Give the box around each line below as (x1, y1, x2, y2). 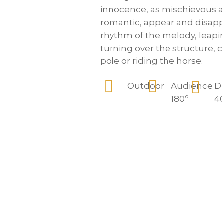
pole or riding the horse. (100, 55, 203, 66)
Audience (170, 80, 213, 91)
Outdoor (127, 80, 164, 91)
